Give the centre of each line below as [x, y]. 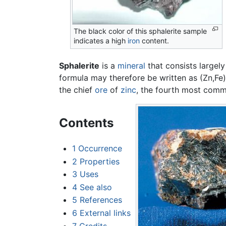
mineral [131, 66]
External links [105, 213]
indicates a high [101, 41]
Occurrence [100, 149]
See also [96, 187]
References [101, 200]
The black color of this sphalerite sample [140, 31]
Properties [99, 161]
